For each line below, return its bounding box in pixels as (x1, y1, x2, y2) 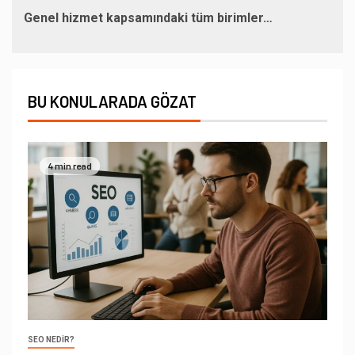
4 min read (48, 160, 92, 172)
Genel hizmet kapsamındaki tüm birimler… (24, 10, 273, 25)
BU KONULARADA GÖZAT (28, 91, 197, 111)
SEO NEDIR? (28, 334, 74, 344)
